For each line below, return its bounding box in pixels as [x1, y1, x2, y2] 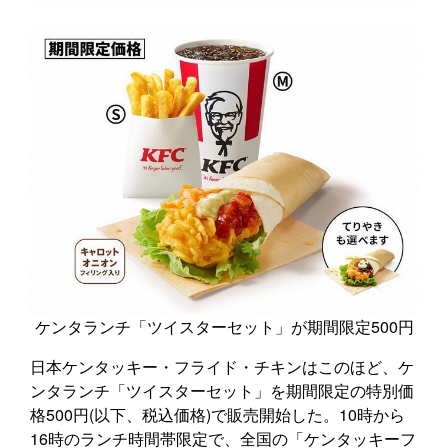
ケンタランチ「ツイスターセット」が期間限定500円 [34, 315, 414, 339]
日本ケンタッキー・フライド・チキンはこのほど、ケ [30, 355, 414, 379]
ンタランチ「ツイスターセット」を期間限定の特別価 [30, 379, 414, 403]
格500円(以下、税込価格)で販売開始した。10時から [30, 403, 405, 427]
